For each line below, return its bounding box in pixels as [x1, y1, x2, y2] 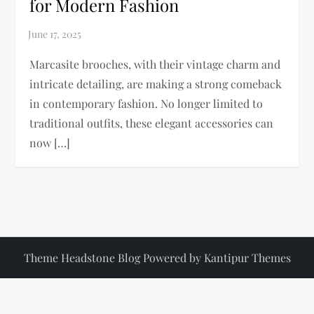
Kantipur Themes [203, 250, 291, 265]
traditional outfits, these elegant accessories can [29, 115, 274, 130]
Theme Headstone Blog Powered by [23, 250, 204, 265]
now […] [29, 135, 71, 150]
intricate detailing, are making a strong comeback [29, 76, 282, 91]
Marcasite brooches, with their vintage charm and [29, 56, 281, 71]
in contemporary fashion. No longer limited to [29, 95, 264, 111]
